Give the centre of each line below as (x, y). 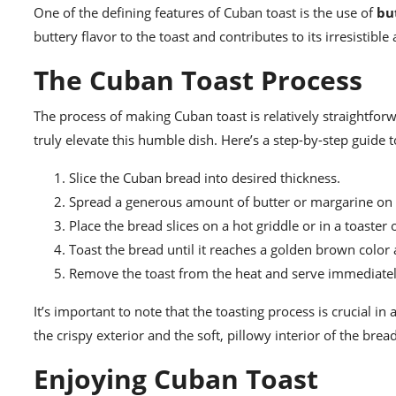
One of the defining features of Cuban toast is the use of (205, 13)
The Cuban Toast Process (198, 80)
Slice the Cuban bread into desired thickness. (205, 178)
